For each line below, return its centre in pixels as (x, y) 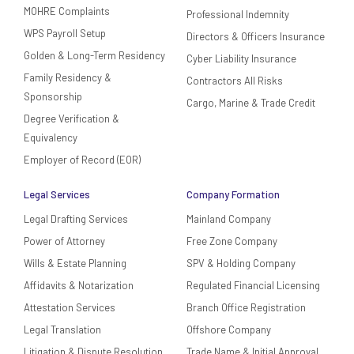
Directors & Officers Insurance (256, 37)
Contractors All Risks (235, 81)
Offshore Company (229, 330)
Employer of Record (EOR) (82, 160)
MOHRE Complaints (66, 11)
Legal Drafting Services (75, 219)
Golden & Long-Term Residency (94, 56)
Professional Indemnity (238, 15)
